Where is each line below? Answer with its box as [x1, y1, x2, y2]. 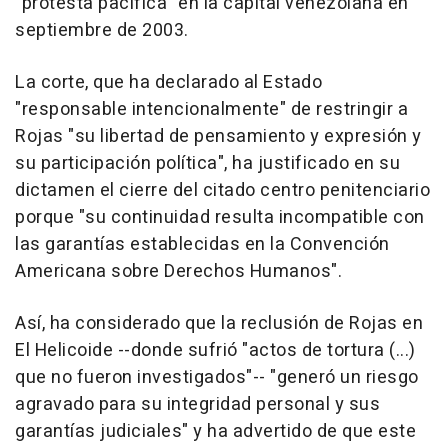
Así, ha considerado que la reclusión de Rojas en [15, 310, 423, 338]
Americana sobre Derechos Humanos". [15, 258, 342, 286]
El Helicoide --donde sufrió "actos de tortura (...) [15, 337, 416, 365]
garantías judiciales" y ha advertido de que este [15, 418, 416, 446]
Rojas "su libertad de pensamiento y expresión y [15, 123, 422, 151]
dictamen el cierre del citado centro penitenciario [15, 177, 430, 205]
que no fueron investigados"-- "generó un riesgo [15, 364, 419, 392]
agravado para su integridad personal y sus [15, 391, 380, 419]
